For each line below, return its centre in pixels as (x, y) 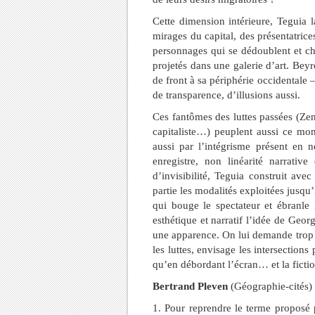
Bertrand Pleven (190, 286)
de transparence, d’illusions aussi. (226, 95)
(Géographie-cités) (270, 286)
